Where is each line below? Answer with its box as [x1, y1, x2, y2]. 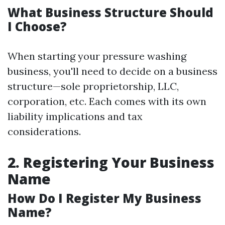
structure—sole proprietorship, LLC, [8, 80, 179, 92]
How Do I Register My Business [8, 190, 201, 206]
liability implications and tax [8, 110, 143, 123]
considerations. [8, 125, 81, 138]
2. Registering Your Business [8, 153, 214, 172]
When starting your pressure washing [8, 50, 186, 62]
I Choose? [8, 18, 67, 35]
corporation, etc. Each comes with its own [8, 95, 206, 107]
